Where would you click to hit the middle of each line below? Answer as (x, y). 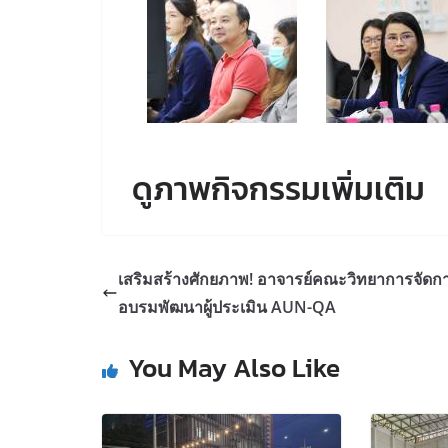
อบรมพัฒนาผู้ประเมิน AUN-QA (227, 307)
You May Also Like (234, 368)
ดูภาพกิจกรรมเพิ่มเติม (278, 189)
